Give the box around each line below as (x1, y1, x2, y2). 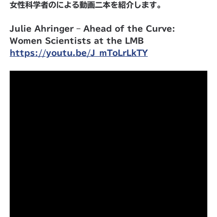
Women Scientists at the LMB (10, 37, 144, 45)
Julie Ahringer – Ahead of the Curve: (10, 25, 175, 32)
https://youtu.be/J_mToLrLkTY (10, 49, 148, 57)
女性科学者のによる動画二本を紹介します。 (10, 1, 165, 9)
